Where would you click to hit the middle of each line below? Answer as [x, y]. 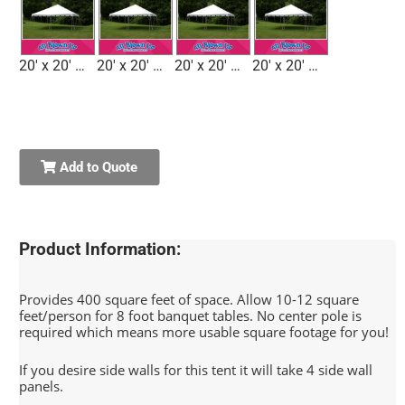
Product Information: [100, 250]
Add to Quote [97, 168]
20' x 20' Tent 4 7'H [314, 66]
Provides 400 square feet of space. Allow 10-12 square [189, 299]
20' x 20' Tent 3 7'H [236, 66]
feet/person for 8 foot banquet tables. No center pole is [191, 315]
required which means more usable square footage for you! [204, 331]
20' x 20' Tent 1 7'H [80, 66]
